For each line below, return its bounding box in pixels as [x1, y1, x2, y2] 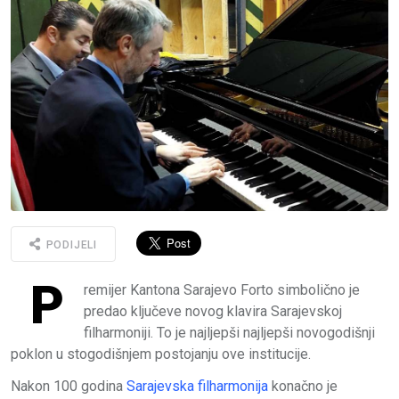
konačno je [268, 378, 338, 395]
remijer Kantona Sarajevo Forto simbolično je [84, 281, 360, 299]
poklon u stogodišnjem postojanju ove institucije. [11, 346, 311, 363]
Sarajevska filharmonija [126, 378, 268, 395]
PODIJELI [42, 238, 98, 251]
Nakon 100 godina [11, 378, 126, 395]
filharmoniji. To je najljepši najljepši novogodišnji [84, 324, 375, 342]
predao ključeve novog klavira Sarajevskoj [84, 303, 342, 321]
